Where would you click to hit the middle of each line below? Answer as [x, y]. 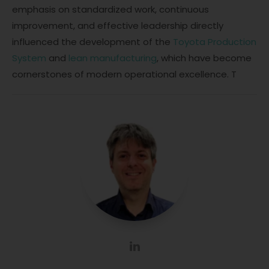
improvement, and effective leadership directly [118, 26]
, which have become [204, 58]
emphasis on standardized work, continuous [110, 9]
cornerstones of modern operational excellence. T [124, 74]
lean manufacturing [113, 58]
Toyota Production [215, 42]
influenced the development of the [92, 42]
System [29, 58]
